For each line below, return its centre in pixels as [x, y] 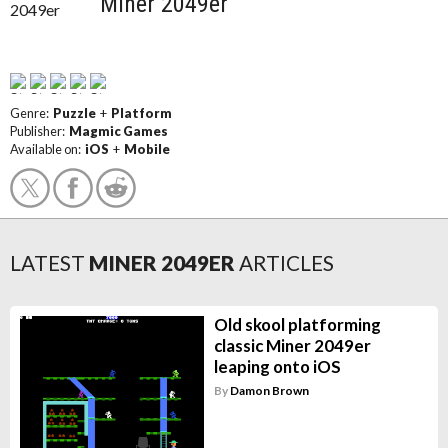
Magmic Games [118, 131]
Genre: [31, 113]
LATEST [47, 262]
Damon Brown [269, 390]
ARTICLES [286, 262]
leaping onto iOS [277, 366]
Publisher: [39, 131]
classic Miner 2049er [292, 345]
